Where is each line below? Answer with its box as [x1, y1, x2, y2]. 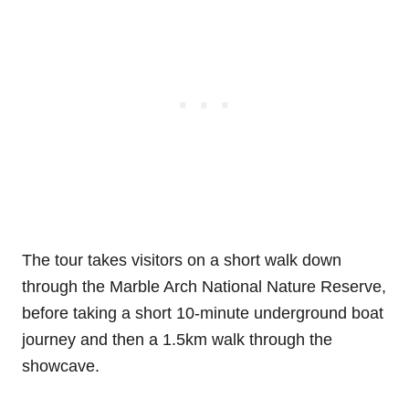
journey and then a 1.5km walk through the [22, 330, 332, 349]
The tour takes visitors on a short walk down [22, 250, 341, 269]
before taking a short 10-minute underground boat [22, 303, 383, 322]
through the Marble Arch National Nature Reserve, [22, 277, 386, 296]
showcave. [22, 356, 100, 375]
